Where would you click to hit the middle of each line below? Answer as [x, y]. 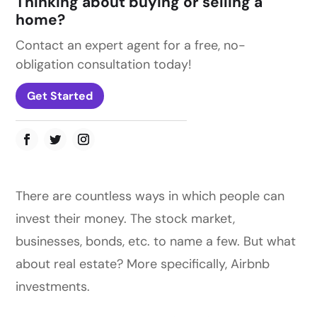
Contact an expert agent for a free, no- [131, 46]
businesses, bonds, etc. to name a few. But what [156, 241]
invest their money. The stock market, [126, 218]
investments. [57, 286]
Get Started [60, 96]
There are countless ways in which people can [150, 196]
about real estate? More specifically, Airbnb [143, 264]
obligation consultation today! [104, 65]
